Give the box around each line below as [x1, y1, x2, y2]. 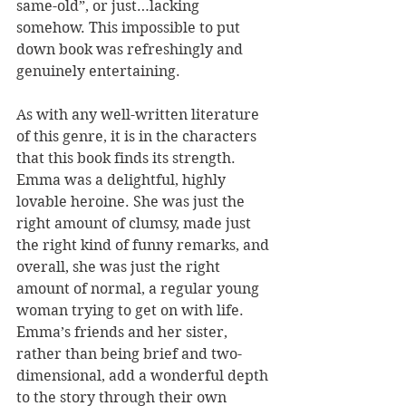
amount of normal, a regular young [16, 279, 263, 297]
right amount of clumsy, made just [16, 214, 255, 232]
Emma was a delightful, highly [16, 170, 229, 188]
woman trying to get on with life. [16, 301, 247, 319]
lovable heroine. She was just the [16, 192, 248, 210]
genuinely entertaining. [16, 62, 180, 80]
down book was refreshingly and [16, 40, 246, 58]
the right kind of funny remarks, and [16, 236, 273, 254]
